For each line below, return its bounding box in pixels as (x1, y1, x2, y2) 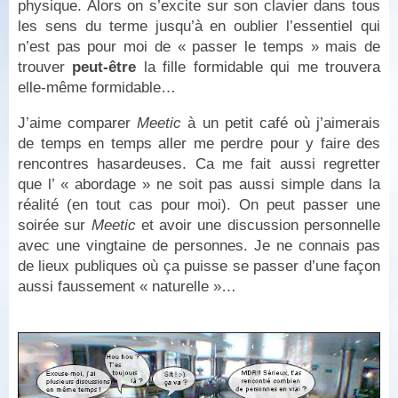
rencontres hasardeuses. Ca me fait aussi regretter (18, 155, 380, 172)
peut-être (72, 59, 137, 76)
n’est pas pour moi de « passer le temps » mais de (18, 38, 380, 55)
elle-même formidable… (18, 79, 176, 96)
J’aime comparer (18, 114, 138, 131)
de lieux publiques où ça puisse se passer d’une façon (18, 257, 380, 275)
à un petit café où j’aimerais (181, 114, 380, 131)
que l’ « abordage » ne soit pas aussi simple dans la (18, 175, 380, 193)
